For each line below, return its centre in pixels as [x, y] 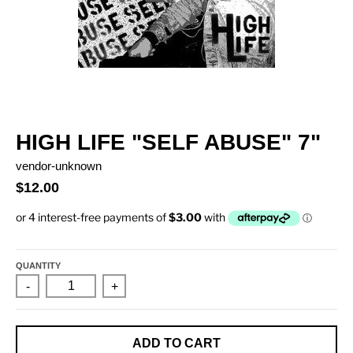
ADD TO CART [176, 344]
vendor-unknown [59, 165]
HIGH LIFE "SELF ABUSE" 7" [168, 142]
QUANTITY [38, 265]
